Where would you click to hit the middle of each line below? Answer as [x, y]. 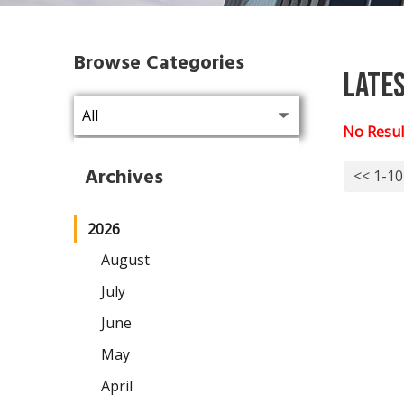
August [125, 260]
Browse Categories [159, 63]
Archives [124, 178]
